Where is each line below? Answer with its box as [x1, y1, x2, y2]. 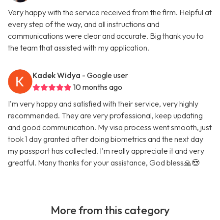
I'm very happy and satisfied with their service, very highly [8, 99, 198, 109]
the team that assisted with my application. [8, 43, 149, 53]
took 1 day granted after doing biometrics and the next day [8, 134, 203, 144]
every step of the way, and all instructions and [8, 19, 160, 29]
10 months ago [73, 82, 122, 92]
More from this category [50, 203, 170, 218]
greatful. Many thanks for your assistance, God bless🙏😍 [8, 158, 199, 168]
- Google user [82, 70, 128, 81]
